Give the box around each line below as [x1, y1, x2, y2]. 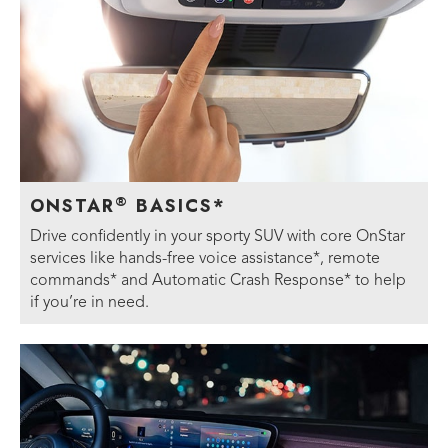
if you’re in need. [30, 295, 149, 312]
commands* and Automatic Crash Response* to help [30, 273, 406, 290]
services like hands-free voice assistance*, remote [30, 251, 380, 268]
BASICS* [129, 193, 226, 220]
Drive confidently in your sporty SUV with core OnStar [30, 229, 405, 246]
